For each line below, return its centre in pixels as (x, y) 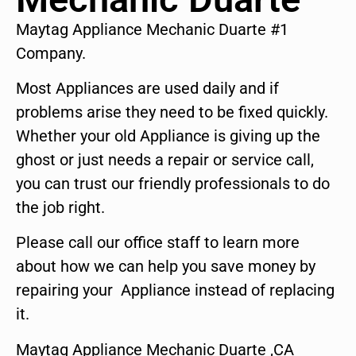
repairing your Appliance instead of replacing (175, 290)
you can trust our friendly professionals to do (173, 184)
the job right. (60, 208)
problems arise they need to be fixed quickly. (172, 112)
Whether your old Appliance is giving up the (168, 136)
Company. (51, 53)
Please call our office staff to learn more (158, 243)
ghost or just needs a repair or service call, (165, 160)
